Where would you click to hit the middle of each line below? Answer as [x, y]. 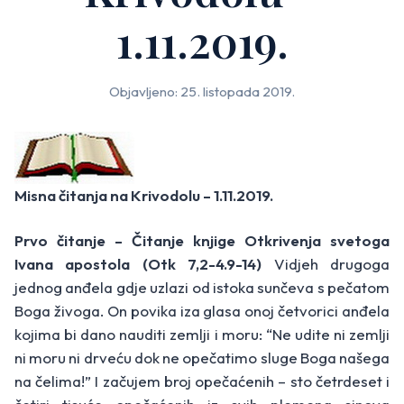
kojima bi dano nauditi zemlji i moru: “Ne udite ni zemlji [202, 335]
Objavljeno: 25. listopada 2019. [202, 92]
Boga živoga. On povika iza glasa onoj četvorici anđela [202, 311]
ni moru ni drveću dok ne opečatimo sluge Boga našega [202, 358]
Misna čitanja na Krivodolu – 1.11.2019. [144, 196]
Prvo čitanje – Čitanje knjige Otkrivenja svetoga [202, 241]
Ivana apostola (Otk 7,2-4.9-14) [144, 264]
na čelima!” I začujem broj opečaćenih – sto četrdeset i [202, 381]
